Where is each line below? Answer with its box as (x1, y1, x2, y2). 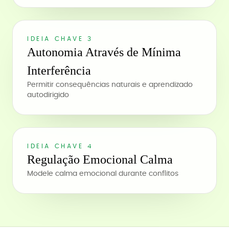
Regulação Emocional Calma (27, 153, 173, 166)
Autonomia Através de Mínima (27, 45, 181, 59)
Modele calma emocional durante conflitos (27, 170, 178, 177)
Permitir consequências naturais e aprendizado (27, 81, 193, 88)
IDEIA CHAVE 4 (27, 143, 94, 149)
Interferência (27, 64, 91, 77)
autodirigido (27, 91, 69, 99)
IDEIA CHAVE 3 (27, 36, 93, 42)
